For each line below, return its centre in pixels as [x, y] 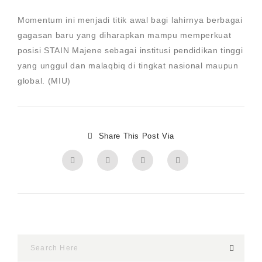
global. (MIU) [44, 81]
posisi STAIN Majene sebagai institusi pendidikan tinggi [130, 50]
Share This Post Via [136, 136]
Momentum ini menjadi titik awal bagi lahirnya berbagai [130, 20]
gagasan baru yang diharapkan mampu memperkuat [125, 35]
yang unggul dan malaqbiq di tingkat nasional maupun [128, 65]
